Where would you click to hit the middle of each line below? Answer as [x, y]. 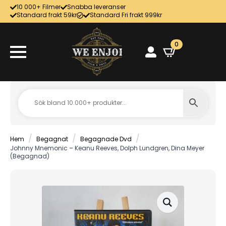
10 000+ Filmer [39, 7]
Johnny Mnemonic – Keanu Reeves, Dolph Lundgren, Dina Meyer [107, 148]
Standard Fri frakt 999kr [126, 15]
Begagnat [52, 139]
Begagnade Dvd [106, 139]
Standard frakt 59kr [47, 15]
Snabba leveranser [96, 7]
